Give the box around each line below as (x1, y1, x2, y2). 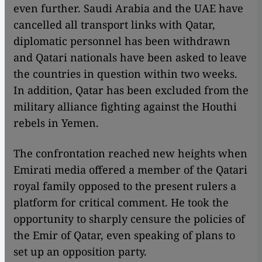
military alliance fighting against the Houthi (13, 99, 237, 114)
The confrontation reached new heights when (13, 146, 247, 161)
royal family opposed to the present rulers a (13, 179, 236, 194)
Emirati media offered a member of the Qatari (13, 163, 247, 177)
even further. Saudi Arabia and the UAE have (13, 1, 243, 16)
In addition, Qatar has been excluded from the (13, 83, 249, 98)
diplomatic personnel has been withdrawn (13, 34, 230, 49)
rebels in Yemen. (13, 116, 99, 130)
